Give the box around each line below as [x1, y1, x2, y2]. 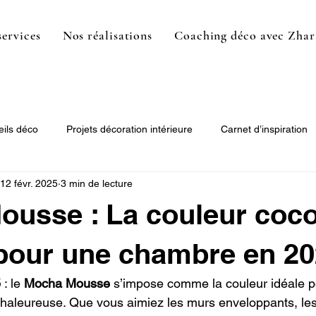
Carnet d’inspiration [221, 123, 308, 135]
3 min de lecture [61, 177, 133, 189]
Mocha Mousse [24, 276, 110, 291]
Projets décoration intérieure [66, 123, 193, 135]
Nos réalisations [62, 28, 153, 43]
